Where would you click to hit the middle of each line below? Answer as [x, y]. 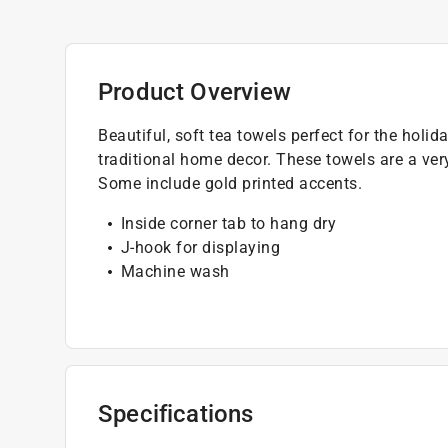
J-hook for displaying [200, 247]
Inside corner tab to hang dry [228, 223]
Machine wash [175, 271]
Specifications [176, 413]
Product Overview [194, 91]
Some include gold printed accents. [230, 183]
